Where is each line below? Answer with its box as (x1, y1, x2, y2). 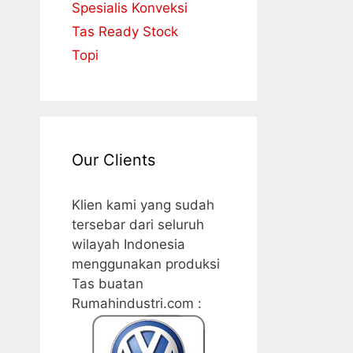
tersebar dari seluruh (72, 217, 204, 233)
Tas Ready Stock (72, 24, 178, 40)
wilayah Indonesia (72, 236, 185, 253)
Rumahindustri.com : (72, 295, 202, 312)
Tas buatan (72, 276, 143, 292)
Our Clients (72, 150, 155, 170)
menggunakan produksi (72, 256, 220, 273)
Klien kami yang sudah (72, 197, 214, 214)
